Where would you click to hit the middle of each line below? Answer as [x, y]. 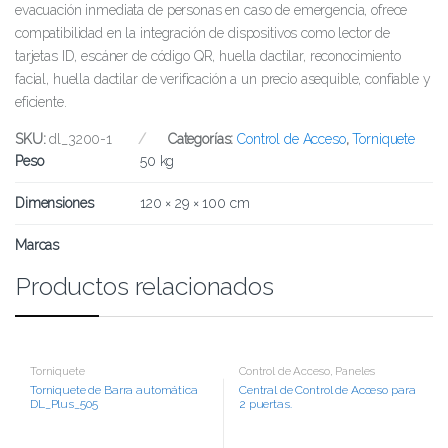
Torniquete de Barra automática [113, 389]
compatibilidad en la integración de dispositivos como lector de [203, 32]
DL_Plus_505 [63, 403]
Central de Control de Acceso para [327, 389]
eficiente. [41, 101]
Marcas [37, 244]
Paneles [355, 370]
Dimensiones [54, 202]
